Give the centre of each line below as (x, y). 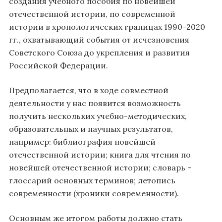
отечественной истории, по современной (92, 14)
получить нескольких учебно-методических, (98, 116)
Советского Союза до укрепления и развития (99, 53)
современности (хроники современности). (94, 194)
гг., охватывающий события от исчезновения (99, 40)
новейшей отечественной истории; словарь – (100, 168)
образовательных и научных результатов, (91, 129)
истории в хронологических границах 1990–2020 (107, 27)
